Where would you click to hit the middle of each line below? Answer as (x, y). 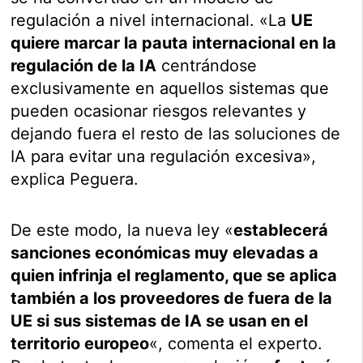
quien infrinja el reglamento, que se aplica (174, 276)
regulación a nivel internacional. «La (151, 21)
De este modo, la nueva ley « (122, 231)
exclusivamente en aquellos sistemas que (170, 89)
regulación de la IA (84, 66)
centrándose (207, 66)
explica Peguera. (75, 179)
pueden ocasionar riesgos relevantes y (159, 111)
